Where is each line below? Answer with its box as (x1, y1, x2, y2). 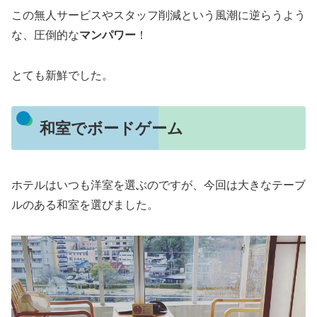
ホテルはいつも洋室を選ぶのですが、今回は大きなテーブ (11, 178, 306, 191)
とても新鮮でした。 (11, 69, 113, 82)
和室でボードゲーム (39, 119, 183, 137)
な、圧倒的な (11, 29, 79, 42)
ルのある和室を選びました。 (11, 198, 158, 211)
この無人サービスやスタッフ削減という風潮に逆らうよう (11, 9, 306, 22)
